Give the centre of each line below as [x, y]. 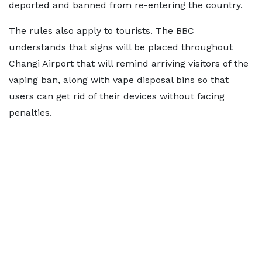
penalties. [30, 113]
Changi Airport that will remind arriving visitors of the [129, 63]
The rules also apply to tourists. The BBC [101, 31]
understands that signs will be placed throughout [121, 47]
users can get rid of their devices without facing [117, 96]
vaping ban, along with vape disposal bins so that [119, 80]
